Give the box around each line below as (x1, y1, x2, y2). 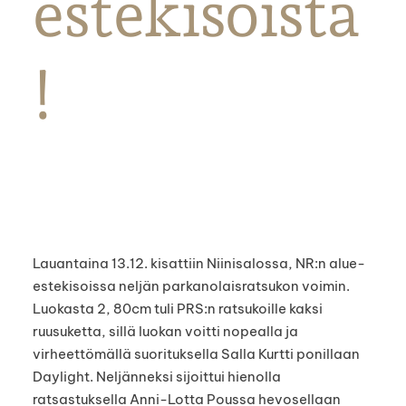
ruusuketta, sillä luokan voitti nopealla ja (32, 323, 298, 341)
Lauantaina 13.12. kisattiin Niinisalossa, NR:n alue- (32, 255, 365, 273)
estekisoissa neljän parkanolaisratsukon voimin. (32, 277, 350, 295)
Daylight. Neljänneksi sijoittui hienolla (32, 368, 281, 386)
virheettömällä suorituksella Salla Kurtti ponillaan (32, 345, 360, 363)
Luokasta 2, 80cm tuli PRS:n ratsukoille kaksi (32, 300, 323, 318)
